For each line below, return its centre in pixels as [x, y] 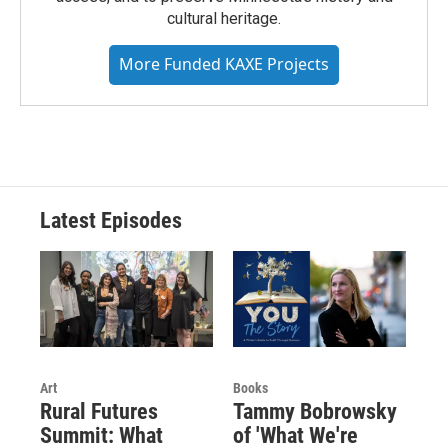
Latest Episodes [111, 221]
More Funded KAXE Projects [224, 64]
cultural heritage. [224, 19]
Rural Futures [99, 412]
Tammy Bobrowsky [314, 412]
